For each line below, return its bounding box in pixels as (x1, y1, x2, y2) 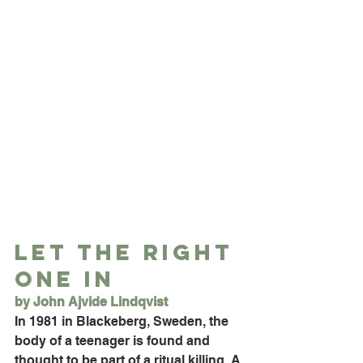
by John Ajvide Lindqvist (15, 294, 168, 310)
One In (15, 265, 115, 293)
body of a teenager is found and (15, 333, 213, 349)
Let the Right (15, 238, 243, 267)
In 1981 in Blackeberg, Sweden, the (15, 314, 232, 330)
